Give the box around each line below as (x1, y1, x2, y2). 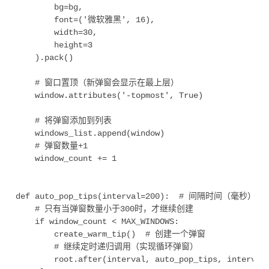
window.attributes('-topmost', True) (16, 90, 203, 100)
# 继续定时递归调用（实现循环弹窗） (16, 241, 198, 252)
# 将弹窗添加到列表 (16, 115, 112, 125)
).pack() (16, 52, 73, 62)
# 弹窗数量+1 (16, 141, 88, 151)
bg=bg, (16, 2, 83, 12)
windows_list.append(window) (16, 128, 165, 138)
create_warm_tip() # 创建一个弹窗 (16, 229, 205, 239)
